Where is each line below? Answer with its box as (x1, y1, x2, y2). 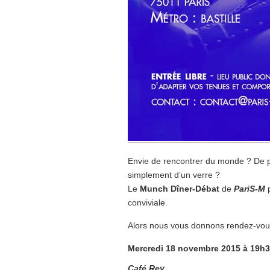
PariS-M (234, 184, 265, 193)
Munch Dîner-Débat (140, 184, 219, 193)
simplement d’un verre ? (128, 170, 220, 180)
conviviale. (128, 198, 168, 207)
